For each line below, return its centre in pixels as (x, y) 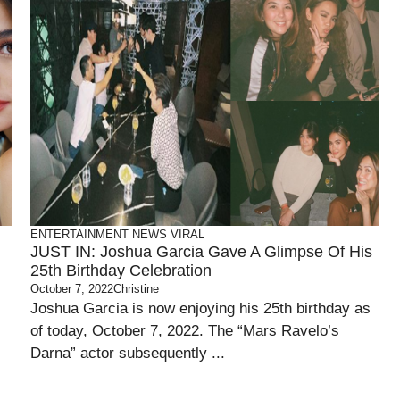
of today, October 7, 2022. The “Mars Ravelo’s (185, 331)
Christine (136, 289)
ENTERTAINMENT (79, 234)
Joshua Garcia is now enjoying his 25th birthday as (200, 308)
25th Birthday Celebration (121, 271)
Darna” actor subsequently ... (128, 353)
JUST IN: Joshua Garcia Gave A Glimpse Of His (201, 252)
